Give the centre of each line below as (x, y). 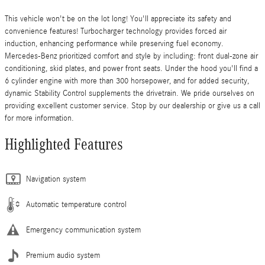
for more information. (39, 119)
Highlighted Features (64, 145)
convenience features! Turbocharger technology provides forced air (116, 32)
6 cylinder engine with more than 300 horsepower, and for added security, (127, 81)
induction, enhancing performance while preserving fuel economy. (114, 44)
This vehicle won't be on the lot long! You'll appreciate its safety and (118, 19)
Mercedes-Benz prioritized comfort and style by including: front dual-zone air (131, 56)
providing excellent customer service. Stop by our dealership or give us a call (132, 106)
